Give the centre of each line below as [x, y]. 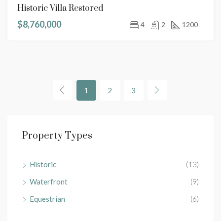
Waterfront [49, 182]
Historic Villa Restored [60, 8]
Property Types [57, 136]
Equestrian [47, 199]
